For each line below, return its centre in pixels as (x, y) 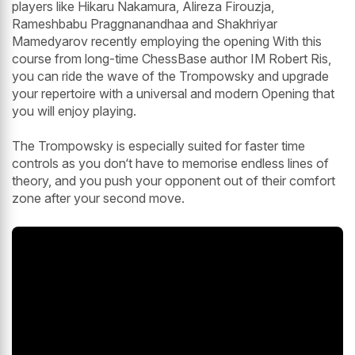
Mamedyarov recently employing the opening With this (167, 41)
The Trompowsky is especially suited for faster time (158, 146)
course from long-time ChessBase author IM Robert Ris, (172, 59)
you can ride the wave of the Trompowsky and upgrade (170, 76)
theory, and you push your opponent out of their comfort (174, 181)
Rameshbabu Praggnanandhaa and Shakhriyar (145, 24)
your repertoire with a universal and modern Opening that (173, 94)
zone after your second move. (98, 198)
